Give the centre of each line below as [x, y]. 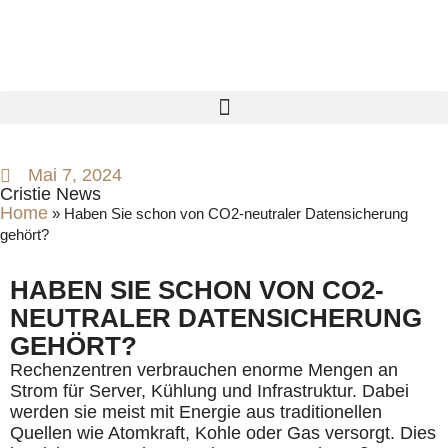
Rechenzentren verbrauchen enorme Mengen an [204, 370]
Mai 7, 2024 [74, 175]
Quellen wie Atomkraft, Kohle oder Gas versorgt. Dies [223, 433]
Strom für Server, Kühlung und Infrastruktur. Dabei [209, 391]
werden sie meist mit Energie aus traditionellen [196, 412]
